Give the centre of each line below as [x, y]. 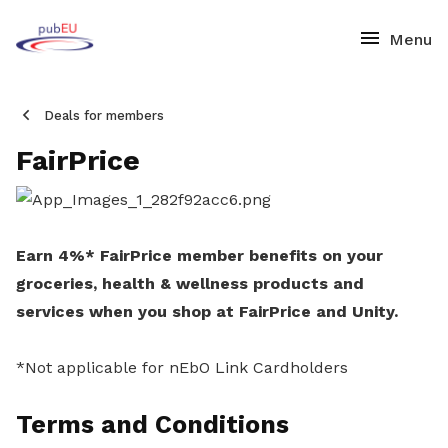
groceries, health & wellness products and [190, 283]
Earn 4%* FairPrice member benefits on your [199, 255]
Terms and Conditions [152, 424]
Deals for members [104, 115]
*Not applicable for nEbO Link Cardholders [184, 367]
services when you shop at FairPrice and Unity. [207, 311]
